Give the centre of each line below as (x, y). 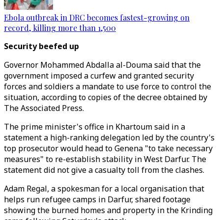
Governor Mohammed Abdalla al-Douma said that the (102, 65)
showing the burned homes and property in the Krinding (108, 210)
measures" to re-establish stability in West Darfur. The (105, 159)
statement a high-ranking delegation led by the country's (109, 137)
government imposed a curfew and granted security (99, 76)
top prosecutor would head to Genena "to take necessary (108, 148)
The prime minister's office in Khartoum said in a (95, 127)
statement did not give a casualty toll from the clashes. (104, 170)
